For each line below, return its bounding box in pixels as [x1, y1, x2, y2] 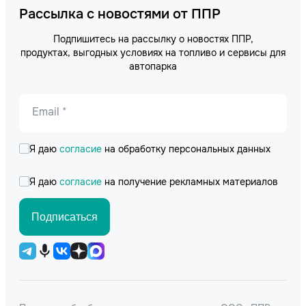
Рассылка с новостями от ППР [19, 5, 221, 23]
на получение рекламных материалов [105, 175, 278, 188]
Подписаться [31, 210, 98, 223]
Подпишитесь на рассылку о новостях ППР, [53, 32, 253, 45]
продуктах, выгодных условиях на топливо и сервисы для [20, 46, 286, 59]
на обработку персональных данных [105, 142, 270, 155]
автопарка [129, 59, 177, 72]
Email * [32, 104, 67, 119]
